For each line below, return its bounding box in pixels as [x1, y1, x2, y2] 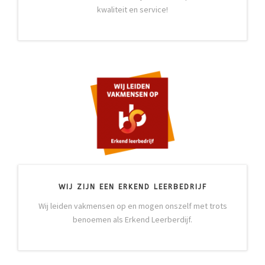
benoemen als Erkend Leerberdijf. [73, 214, 192, 225]
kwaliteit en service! [97, 4, 168, 15]
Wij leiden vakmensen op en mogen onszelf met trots [38, 201, 227, 212]
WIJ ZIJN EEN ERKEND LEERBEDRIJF [58, 183, 207, 192]
